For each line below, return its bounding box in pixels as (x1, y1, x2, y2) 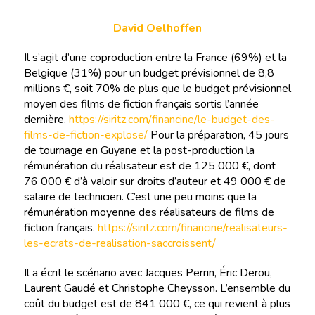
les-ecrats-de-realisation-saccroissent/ (23, 235, 216, 251)
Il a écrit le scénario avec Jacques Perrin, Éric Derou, (23, 264, 272, 281)
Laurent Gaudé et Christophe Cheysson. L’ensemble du (23, 280, 290, 296)
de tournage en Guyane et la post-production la (23, 142, 255, 158)
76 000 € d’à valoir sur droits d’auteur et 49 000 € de (23, 173, 286, 189)
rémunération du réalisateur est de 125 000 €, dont (23, 157, 276, 174)
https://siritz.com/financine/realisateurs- (97, 219, 288, 236)
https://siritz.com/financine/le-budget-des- (68, 111, 275, 127)
